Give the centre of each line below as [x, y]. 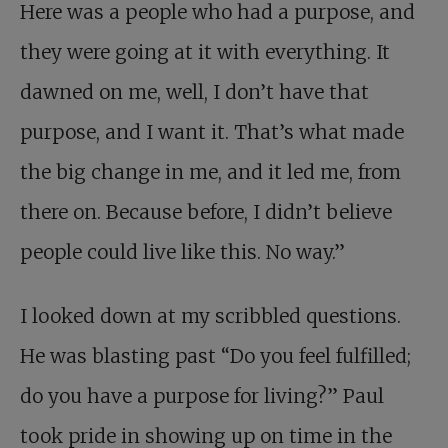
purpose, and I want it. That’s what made [212, 132]
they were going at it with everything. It [205, 52]
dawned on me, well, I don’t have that [194, 92]
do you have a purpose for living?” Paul [202, 396]
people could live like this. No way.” [182, 252]
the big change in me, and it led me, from [210, 172]
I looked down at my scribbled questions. [210, 316]
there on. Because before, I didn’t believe [206, 212]
